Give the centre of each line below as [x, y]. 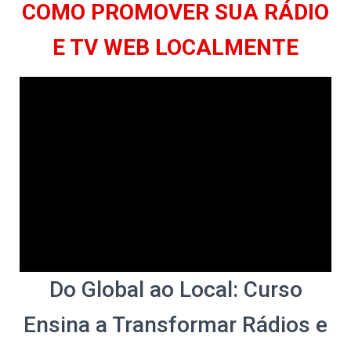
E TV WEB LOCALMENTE [175, 47]
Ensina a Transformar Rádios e [175, 324]
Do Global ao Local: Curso [175, 289]
